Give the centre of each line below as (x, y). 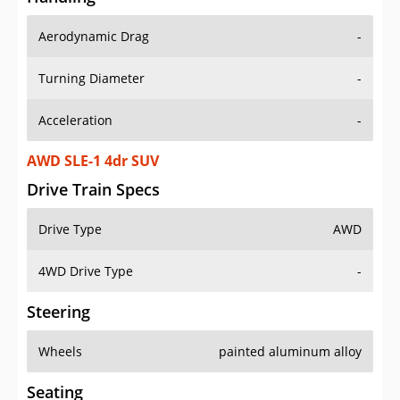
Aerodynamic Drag (94, 37)
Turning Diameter (92, 79)
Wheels (60, 352)
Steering (58, 312)
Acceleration (75, 121)
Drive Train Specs (93, 190)
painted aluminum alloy (290, 352)
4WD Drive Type (86, 271)
